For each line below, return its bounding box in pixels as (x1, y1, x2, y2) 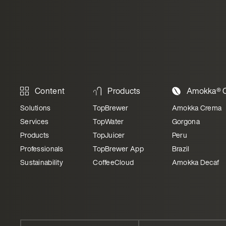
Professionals (20, 143, 64, 154)
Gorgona (172, 116, 200, 127)
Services (20, 116, 49, 127)
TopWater (93, 116, 124, 127)
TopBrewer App (93, 143, 144, 154)
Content (35, 85, 65, 97)
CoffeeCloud (93, 157, 134, 167)
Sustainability (20, 157, 63, 167)
